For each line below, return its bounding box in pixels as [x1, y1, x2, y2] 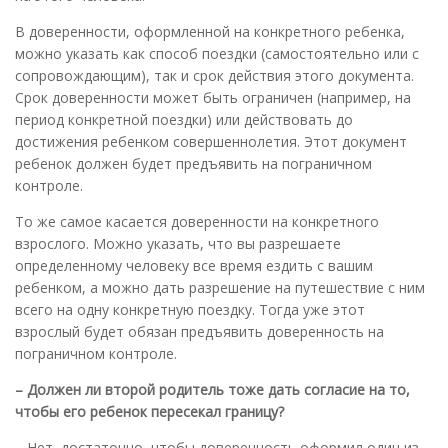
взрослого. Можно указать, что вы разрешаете [15, 233, 341, 253]
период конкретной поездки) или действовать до [15, 109, 353, 129]
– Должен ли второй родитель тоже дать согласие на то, [15, 379, 410, 399]
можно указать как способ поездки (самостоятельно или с [15, 43, 419, 63]
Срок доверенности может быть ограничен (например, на [15, 87, 411, 107]
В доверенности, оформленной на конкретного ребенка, [15, 21, 405, 41]
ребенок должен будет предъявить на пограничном [15, 153, 372, 173]
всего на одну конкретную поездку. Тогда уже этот [15, 299, 365, 319]
